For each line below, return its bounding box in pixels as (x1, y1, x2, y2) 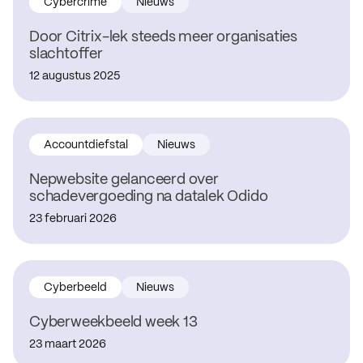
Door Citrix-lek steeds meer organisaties (29, 30, 297, 45)
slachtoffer (29, 47, 103, 62)
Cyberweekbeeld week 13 (29, 315, 198, 330)
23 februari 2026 (29, 213, 117, 224)
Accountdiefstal (44, 139, 128, 151)
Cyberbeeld (44, 282, 107, 293)
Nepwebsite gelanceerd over (29, 173, 219, 187)
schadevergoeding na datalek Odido (29, 190, 268, 204)
